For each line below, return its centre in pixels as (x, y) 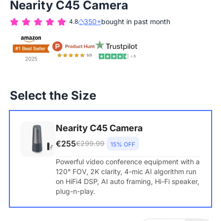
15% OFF (123, 145)
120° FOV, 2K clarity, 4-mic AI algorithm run (126, 172)
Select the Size (53, 96)
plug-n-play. (75, 191)
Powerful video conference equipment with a (128, 162)
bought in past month (136, 22)
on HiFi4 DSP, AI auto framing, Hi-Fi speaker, (128, 182)
